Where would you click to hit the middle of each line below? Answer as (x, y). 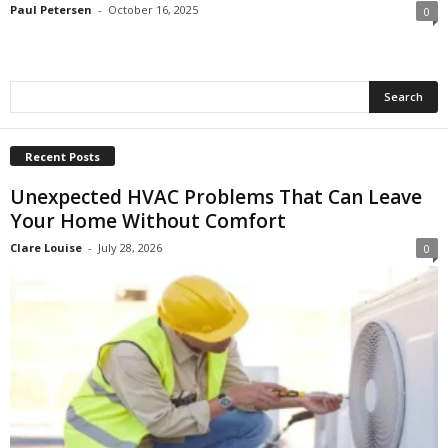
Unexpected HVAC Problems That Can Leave (216, 197)
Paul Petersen (51, 10)
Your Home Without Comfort (148, 221)
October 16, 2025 (153, 10)
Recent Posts (62, 157)
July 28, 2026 (130, 248)
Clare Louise (46, 248)
